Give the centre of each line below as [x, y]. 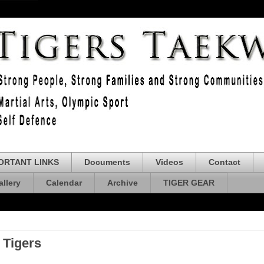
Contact [225, 162]
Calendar [64, 183]
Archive [123, 183]
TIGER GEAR [189, 183]
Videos [169, 162]
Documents [107, 162]
